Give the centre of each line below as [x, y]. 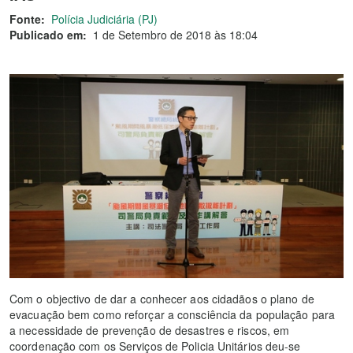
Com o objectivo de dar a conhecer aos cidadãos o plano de [162, 299]
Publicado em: [48, 35]
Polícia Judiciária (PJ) [104, 19]
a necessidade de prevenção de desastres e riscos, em [150, 331]
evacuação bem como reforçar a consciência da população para [172, 315]
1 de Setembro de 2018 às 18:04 [175, 35]
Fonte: [27, 19]
